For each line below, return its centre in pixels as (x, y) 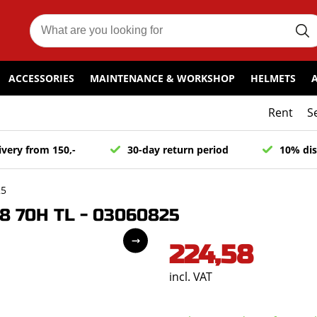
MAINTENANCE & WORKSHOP (162, 79)
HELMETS (273, 79)
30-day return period (178, 150)
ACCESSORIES (41, 79)
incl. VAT (191, 277)
